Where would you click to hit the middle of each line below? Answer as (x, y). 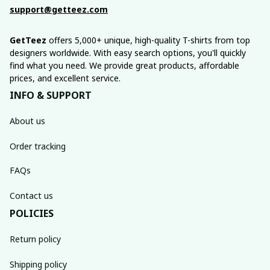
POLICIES (32, 214)
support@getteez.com (59, 10)
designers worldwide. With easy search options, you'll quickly (128, 53)
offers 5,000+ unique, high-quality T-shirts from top (148, 40)
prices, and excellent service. (65, 78)
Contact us (31, 195)
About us (27, 121)
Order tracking (38, 146)
